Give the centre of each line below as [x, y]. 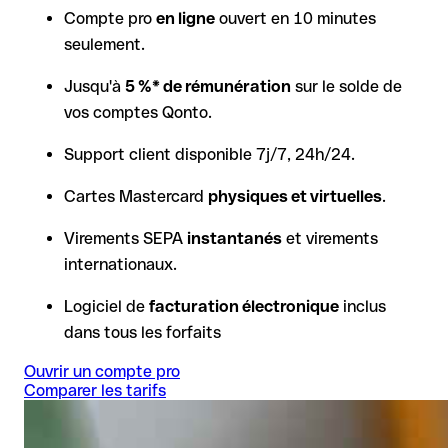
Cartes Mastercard [136, 197]
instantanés [234, 239]
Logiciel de [106, 307]
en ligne [185, 19]
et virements [330, 239]
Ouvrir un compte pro [102, 372]
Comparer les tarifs [95, 391]
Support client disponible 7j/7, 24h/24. [209, 155]
